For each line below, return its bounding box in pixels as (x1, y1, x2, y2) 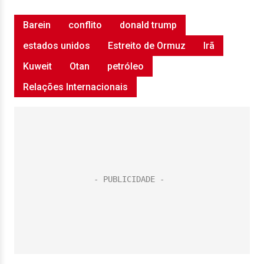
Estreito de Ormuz (108, 40, 186, 51)
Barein (23, 19, 51, 31)
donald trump (120, 19, 177, 31)
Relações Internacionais (23, 81, 128, 93)
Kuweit (23, 61, 52, 72)
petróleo (107, 61, 144, 72)
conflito (68, 19, 102, 31)
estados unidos (23, 40, 90, 51)
